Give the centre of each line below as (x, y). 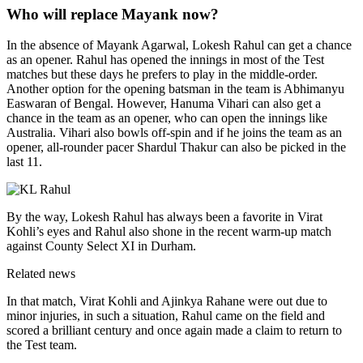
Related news (41, 274)
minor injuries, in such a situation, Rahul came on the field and (166, 316)
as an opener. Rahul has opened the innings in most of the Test (165, 60)
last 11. (24, 162)
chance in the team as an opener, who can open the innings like (167, 118)
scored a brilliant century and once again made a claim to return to (174, 331)
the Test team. (42, 345)
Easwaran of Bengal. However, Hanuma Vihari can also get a (164, 104)
